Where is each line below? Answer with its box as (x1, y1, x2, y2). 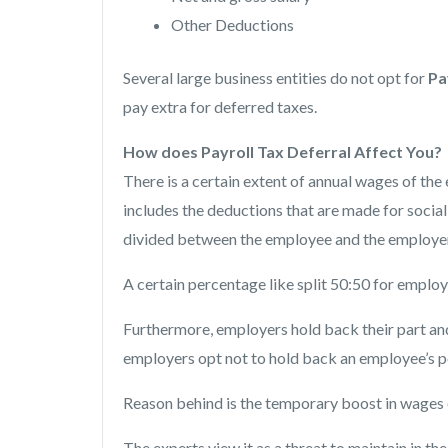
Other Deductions (171, 14, 294, 34)
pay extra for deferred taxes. (123, 96, 320, 116)
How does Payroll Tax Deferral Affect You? (123, 141, 442, 161)
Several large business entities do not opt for (123, 67, 428, 87)
